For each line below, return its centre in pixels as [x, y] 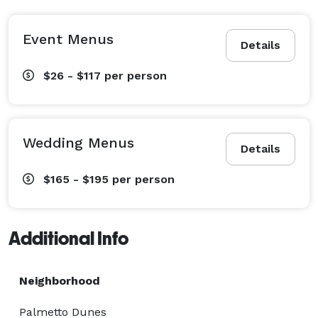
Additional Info [68, 238]
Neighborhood [60, 280]
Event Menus [68, 39]
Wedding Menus [78, 142]
